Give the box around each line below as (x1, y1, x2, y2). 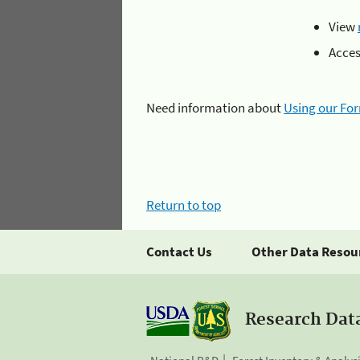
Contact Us (146, 243, 212, 260)
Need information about (146, 99, 284, 117)
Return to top (146, 196, 221, 214)
